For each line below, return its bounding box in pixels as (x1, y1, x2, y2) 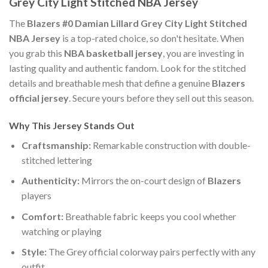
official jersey (9, 92, 69, 103)
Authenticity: (21, 175, 80, 187)
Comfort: (21, 210, 63, 222)
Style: (21, 246, 47, 258)
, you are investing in (163, 47, 244, 59)
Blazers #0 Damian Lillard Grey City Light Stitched (27, 17, 247, 29)
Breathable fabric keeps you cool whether (63, 210, 236, 222)
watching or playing (21, 225, 102, 237)
